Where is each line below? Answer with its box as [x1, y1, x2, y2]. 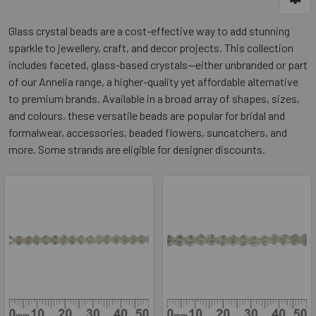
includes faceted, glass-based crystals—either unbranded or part [8, 58, 308, 71]
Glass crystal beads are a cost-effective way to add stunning [8, 24, 290, 37]
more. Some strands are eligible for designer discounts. [8, 142, 265, 156]
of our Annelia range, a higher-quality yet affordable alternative [8, 75, 298, 88]
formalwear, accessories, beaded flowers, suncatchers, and [8, 126, 287, 139]
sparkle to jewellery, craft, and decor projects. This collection [8, 41, 293, 54]
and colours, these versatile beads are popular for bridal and [8, 109, 285, 122]
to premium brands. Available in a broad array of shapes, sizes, [8, 92, 300, 105]
